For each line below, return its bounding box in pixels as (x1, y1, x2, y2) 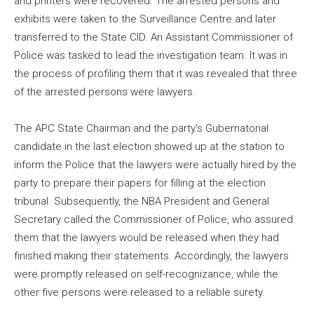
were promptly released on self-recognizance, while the (14, 267, 278, 280)
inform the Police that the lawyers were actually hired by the (14, 158, 296, 171)
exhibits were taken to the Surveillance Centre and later (14, 12, 276, 25)
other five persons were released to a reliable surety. (14, 285, 265, 299)
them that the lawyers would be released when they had (14, 231, 279, 244)
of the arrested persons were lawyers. (14, 85, 196, 98)
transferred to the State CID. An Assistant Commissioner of (14, 30, 293, 43)
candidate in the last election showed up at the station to (14, 139, 285, 153)
